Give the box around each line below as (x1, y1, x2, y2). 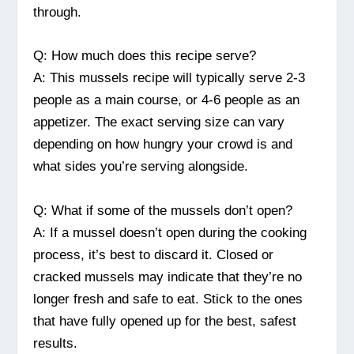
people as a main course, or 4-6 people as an (33, 92, 300, 108)
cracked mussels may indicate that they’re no (33, 269, 303, 284)
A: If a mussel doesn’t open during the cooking (33, 224, 307, 240)
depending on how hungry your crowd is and (33, 137, 293, 153)
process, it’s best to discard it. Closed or (33, 247, 274, 262)
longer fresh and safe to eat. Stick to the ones (33, 291, 303, 307)
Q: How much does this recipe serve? (33, 48, 257, 64)
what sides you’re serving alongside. (33, 159, 249, 175)
